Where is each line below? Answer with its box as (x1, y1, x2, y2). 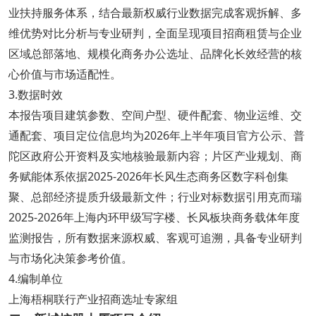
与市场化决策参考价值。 (8, 250, 133, 266)
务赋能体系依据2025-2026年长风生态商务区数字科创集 (8, 168, 288, 184)
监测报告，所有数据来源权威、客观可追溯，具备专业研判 (8, 229, 302, 245)
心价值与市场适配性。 (8, 66, 121, 82)
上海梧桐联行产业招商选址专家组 (8, 291, 178, 307)
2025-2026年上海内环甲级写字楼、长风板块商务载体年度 (8, 209, 300, 225)
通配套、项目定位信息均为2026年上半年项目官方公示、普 (8, 127, 305, 143)
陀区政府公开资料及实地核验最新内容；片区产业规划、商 (8, 147, 302, 164)
